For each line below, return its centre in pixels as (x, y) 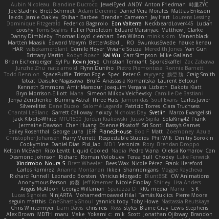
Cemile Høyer (87, 49)
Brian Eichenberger (29, 62)
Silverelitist (33, 106)
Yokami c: (100, 214)
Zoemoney (180, 132)
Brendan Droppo (178, 144)
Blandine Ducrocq (75, 5)
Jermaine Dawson (41, 125)
